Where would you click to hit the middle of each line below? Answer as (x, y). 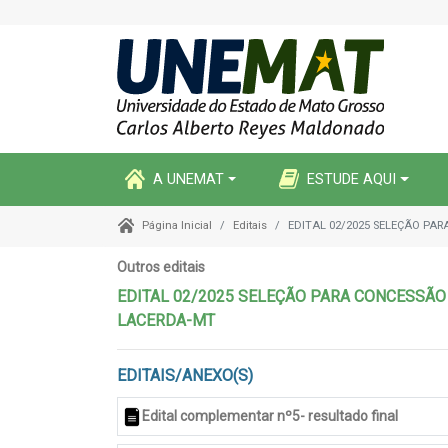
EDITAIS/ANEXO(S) (185, 375)
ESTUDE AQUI (352, 179)
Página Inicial (176, 226)
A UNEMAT (188, 179)
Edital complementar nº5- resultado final (270, 416)
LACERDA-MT (166, 320)
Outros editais (161, 267)
